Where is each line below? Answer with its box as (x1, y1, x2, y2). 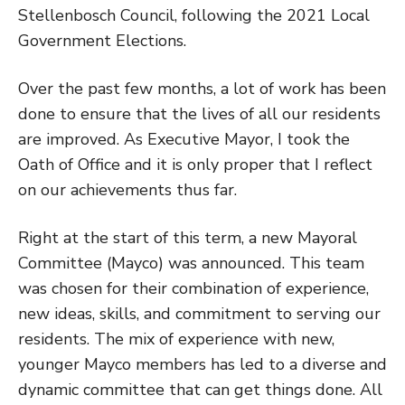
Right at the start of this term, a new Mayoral (18, 226, 357, 249)
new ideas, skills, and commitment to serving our (18, 302, 381, 325)
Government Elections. (18, 29, 186, 52)
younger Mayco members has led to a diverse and (18, 353, 387, 375)
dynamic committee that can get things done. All (18, 378, 382, 400)
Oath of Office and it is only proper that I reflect (18, 153, 372, 175)
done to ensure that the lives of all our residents (18, 102, 381, 125)
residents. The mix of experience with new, (18, 327, 334, 350)
